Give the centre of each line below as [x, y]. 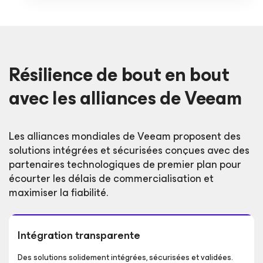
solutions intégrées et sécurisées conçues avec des [129, 150]
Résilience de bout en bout [119, 75]
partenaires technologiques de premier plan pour [125, 164]
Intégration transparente [79, 235]
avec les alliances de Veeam [125, 98]
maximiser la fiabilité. [58, 192]
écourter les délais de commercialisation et [111, 178]
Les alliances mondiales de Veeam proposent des [125, 136]
